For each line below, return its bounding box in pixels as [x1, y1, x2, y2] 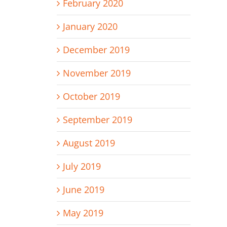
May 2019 [62, 207, 103, 219]
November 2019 [62, 67, 131, 80]
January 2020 [62, 20, 118, 33]
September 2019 [62, 113, 132, 126]
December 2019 [62, 44, 130, 56]
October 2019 [62, 90, 120, 103]
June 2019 [62, 183, 104, 196]
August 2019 [62, 137, 115, 149]
